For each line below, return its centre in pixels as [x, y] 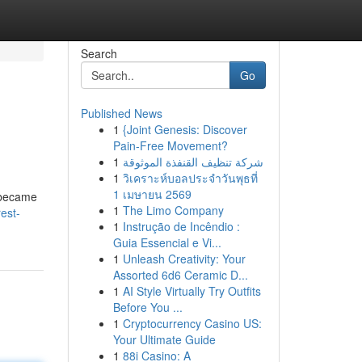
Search [99, 53]
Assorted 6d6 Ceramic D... [180, 275]
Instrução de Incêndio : [181, 226]
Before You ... [147, 307]
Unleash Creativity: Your [184, 259]
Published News [121, 113]
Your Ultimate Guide [164, 339]
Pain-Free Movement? [170, 145]
